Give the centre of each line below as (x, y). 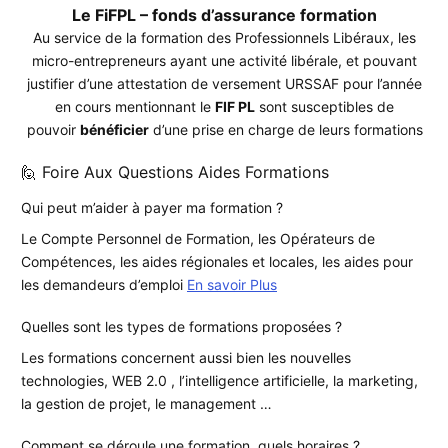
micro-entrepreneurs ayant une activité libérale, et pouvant (224, 60)
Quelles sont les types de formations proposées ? (181, 326)
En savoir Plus (232, 284)
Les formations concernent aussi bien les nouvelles (186, 357)
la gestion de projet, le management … (146, 403)
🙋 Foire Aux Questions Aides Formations (175, 171)
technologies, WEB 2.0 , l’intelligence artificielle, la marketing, (219, 380)
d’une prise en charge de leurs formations (285, 129)
